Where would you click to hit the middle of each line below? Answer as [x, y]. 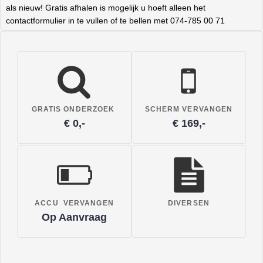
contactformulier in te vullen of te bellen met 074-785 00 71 [115, 21]
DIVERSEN [189, 203]
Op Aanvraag [74, 218]
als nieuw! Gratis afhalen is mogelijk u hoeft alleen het [106, 8]
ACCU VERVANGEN [74, 203]
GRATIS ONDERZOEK [74, 109]
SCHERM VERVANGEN [189, 109]
